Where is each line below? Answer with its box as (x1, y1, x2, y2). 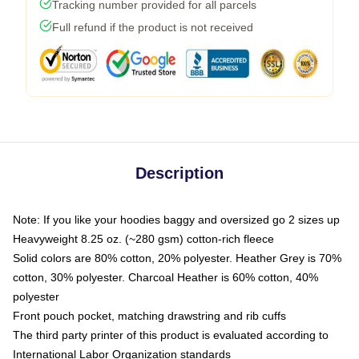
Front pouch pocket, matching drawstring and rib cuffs (13, 309, 286, 323)
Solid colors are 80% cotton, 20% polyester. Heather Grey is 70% (13, 252, 341, 265)
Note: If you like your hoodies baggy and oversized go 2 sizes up (13, 213, 340, 227)
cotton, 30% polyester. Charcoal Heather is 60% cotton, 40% (13, 271, 318, 284)
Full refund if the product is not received (52, 21, 253, 34)
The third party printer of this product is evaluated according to (13, 329, 329, 342)
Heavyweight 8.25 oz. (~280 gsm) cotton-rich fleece (13, 232, 274, 246)
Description (135, 164, 224, 183)
